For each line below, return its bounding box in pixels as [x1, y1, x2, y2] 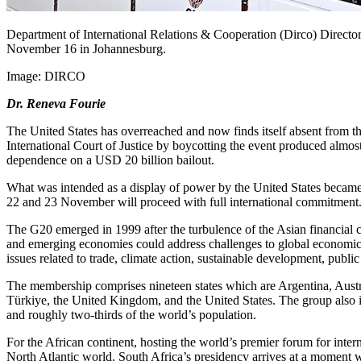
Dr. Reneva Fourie [6, 97, 106, 111]
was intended [37, 180, 104, 195]
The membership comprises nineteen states [6, 279, 226, 293]
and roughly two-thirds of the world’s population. [6, 308, 259, 322]
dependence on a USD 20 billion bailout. [6, 153, 218, 168]
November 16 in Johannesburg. [6, 42, 166, 56]
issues [6, 251, 39, 266]
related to [39, 251, 86, 266]
